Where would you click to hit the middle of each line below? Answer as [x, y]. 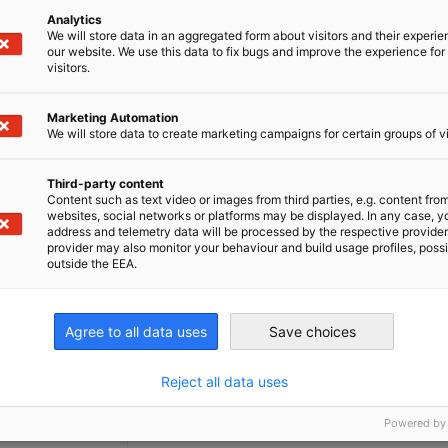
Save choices [312, 331]
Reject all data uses [224, 381]
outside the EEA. [92, 263]
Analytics [74, 19]
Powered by [415, 422]
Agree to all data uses [136, 331]
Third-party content [105, 183]
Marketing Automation [112, 117]
